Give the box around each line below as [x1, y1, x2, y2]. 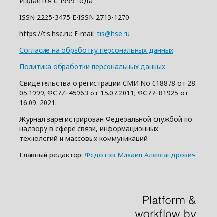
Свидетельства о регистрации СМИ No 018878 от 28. [19, 78, 197, 88]
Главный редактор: [19, 150, 85, 159]
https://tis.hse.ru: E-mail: [19, 29, 97, 38]
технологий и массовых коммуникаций [19, 133, 148, 143]
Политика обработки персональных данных [19, 62, 165, 71]
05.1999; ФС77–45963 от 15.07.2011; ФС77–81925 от [19, 88, 188, 97]
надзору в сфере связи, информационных [19, 124, 158, 133]
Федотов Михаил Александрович [85, 150, 196, 159]
